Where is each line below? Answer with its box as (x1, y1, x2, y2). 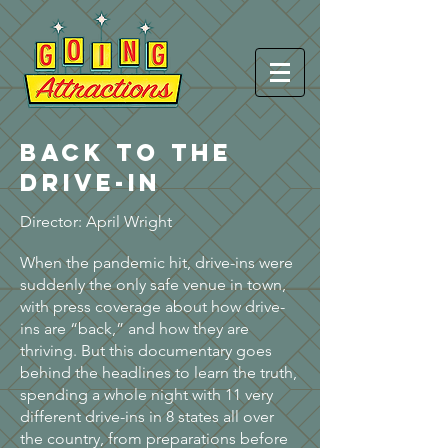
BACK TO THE (20, 137, 232, 167)
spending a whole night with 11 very (20, 385, 273, 404)
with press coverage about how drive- (20, 297, 285, 316)
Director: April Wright (20, 212, 172, 231)
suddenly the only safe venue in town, (20, 275, 286, 294)
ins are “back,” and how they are (20, 319, 249, 338)
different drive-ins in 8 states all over (20, 407, 274, 426)
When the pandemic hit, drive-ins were (20, 253, 293, 272)
